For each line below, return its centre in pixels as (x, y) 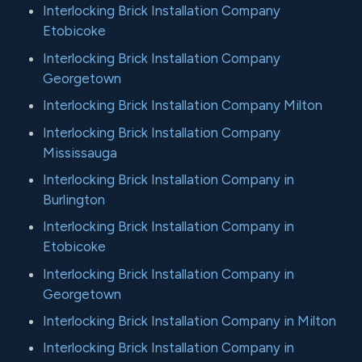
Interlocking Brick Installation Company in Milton (190, 321)
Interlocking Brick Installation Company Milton (183, 105)
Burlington (74, 199)
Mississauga (80, 152)
